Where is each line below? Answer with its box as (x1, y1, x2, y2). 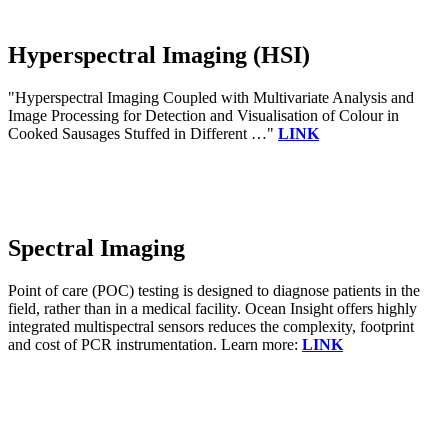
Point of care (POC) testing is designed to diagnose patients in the (8, 281, 420, 299)
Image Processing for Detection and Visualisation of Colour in (8, 106, 399, 124)
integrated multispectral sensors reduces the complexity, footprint (8, 317, 414, 335)
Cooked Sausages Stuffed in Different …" (8, 124, 278, 142)
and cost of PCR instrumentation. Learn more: (8, 335, 302, 353)
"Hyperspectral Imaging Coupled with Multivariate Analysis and (8, 88, 414, 106)
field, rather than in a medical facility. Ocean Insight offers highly (8, 299, 417, 317)
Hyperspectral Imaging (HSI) (8, 41, 310, 68)
